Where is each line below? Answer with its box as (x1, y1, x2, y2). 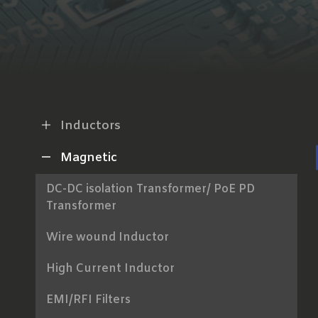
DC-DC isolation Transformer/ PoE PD (46, 181, 255, 197)
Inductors (60, 117, 121, 134)
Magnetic (60, 149, 117, 166)
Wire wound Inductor (46, 229, 169, 245)
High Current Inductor (46, 261, 175, 276)
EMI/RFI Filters (46, 292, 131, 307)
